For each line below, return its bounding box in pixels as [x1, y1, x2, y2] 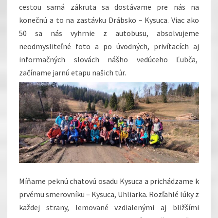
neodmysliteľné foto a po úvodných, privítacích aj [19, 41, 199, 52]
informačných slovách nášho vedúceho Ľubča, [19, 54, 199, 65]
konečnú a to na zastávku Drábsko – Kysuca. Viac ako [19, 15, 199, 25]
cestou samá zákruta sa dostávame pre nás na [19, 2, 199, 12]
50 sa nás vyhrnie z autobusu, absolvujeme [19, 28, 199, 38]
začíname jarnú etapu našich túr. [19, 68, 126, 78]
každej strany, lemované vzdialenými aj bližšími [19, 202, 199, 212]
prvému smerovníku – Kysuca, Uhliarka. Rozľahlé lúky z [19, 189, 199, 199]
